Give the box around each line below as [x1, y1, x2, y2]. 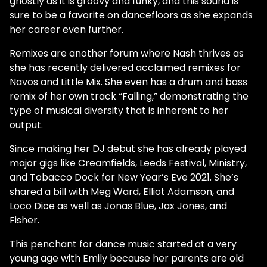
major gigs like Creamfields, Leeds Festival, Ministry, [10, 156, 247, 170]
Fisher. [10, 213, 39, 227]
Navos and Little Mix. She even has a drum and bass [10, 75, 247, 89]
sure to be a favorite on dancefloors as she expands [10, 8, 253, 22]
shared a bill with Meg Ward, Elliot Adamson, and [10, 185, 234, 198]
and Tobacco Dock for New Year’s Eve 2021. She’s [10, 170, 238, 184]
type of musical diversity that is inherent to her [10, 104, 228, 117]
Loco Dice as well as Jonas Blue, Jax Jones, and [10, 199, 227, 213]
